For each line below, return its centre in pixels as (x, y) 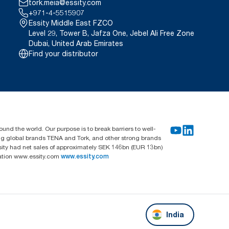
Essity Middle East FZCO (71, 23)
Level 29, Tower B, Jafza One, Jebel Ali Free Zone (112, 33)
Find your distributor (64, 54)
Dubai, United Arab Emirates (76, 43)
